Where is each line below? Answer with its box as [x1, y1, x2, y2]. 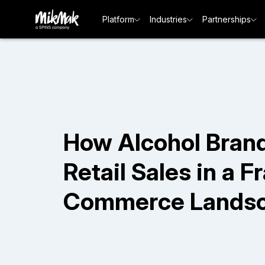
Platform [102, 14, 134, 24]
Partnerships [202, 14, 251, 24]
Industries [150, 14, 187, 24]
